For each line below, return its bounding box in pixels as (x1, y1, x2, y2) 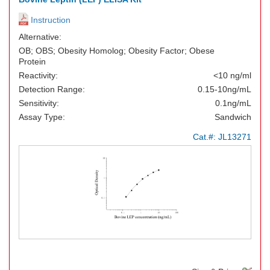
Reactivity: (19, 71, 58, 80)
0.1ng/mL (215, 98, 251, 108)
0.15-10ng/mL (198, 84, 251, 94)
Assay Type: (19, 112, 65, 122)
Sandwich (215, 112, 251, 122)
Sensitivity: (19, 98, 59, 108)
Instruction (28, 15, 71, 25)
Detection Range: (19, 84, 85, 94)
